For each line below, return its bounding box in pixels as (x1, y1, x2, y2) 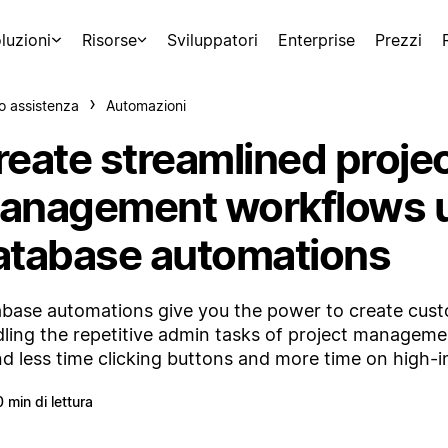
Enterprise (278, 30, 355, 50)
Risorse (81, 30, 137, 50)
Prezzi (375, 30, 422, 50)
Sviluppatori (167, 30, 258, 50)
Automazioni (106, 97, 186, 114)
